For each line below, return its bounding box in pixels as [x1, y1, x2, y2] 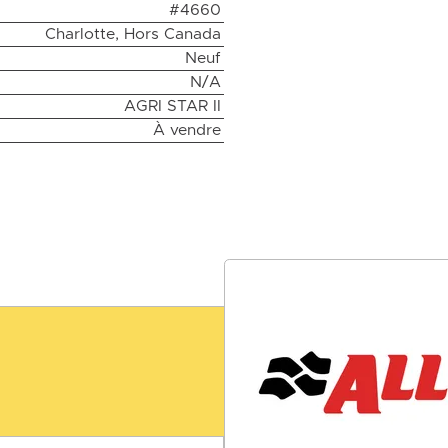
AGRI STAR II [123, 98, 221, 115]
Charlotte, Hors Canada [44, 26, 221, 43]
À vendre [152, 122, 221, 139]
